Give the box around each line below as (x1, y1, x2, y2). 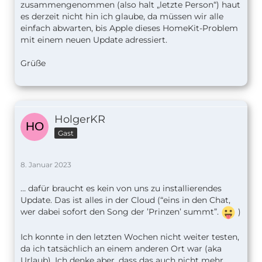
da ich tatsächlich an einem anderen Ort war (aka (20, 243, 222, 254)
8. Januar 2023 (20, 160, 71, 170)
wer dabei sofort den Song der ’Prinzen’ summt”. (20, 206, 221, 218)
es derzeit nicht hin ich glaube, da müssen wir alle (20, 11, 223, 22)
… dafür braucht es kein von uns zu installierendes (20, 183, 222, 194)
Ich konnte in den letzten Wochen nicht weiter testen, (20, 232, 239, 243)
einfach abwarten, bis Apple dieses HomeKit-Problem (20, 23, 238, 34)
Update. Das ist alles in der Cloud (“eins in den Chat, (20, 195, 230, 206)
